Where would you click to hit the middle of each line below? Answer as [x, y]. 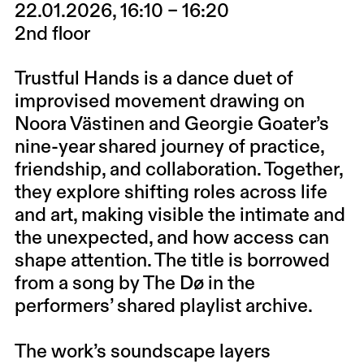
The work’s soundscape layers [142, 352]
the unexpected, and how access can [171, 239]
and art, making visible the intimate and [180, 216]
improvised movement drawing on [159, 102]
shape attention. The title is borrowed [172, 262]
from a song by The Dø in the [134, 284]
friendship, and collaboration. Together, [178, 171]
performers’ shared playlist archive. [163, 307]
